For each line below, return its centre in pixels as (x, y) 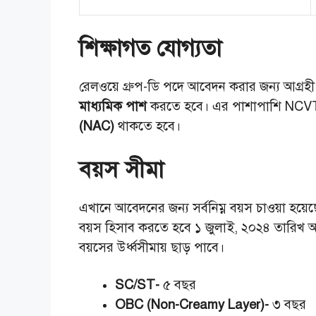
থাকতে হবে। (147, 126)
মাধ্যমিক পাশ (113, 107)
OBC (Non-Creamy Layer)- (192, 305)
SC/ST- (137, 285)
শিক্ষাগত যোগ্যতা (153, 48)
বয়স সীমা (121, 169)
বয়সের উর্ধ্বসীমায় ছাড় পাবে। (153, 247)
